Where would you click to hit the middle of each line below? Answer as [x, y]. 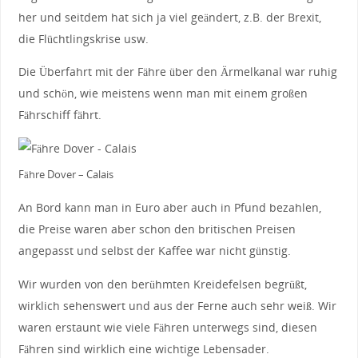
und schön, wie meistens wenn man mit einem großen [163, 93]
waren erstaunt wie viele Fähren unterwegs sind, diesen [167, 327]
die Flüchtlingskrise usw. [83, 38]
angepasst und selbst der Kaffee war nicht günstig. [154, 251]
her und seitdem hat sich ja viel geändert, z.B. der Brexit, [169, 17]
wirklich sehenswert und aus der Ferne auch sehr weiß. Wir [177, 305]
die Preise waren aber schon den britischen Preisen [157, 229]
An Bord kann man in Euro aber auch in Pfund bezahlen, [169, 208]
